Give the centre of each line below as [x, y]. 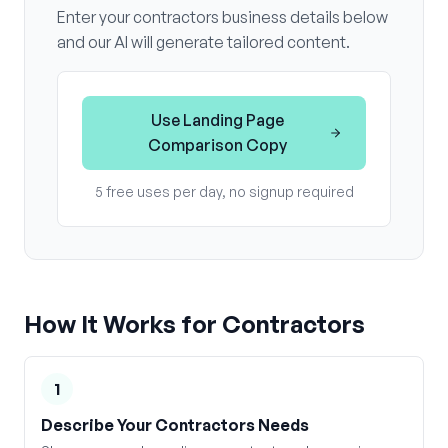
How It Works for [123, 324]
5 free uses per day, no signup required [224, 191]
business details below [303, 17]
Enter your [95, 17]
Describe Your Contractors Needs [175, 425]
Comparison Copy [218, 145]
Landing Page [234, 120]
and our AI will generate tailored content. [203, 42]
